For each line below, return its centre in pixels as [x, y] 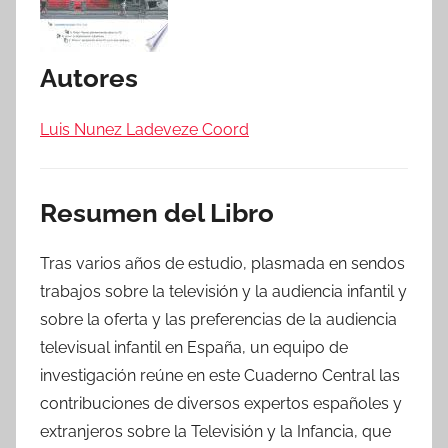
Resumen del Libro [157, 212]
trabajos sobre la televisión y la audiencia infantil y [223, 291]
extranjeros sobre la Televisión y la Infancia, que [215, 431]
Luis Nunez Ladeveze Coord [144, 129]
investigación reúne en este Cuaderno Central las [220, 375]
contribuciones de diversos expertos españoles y [221, 403]
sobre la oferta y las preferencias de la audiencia [218, 319]
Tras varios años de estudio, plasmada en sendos [222, 263]
